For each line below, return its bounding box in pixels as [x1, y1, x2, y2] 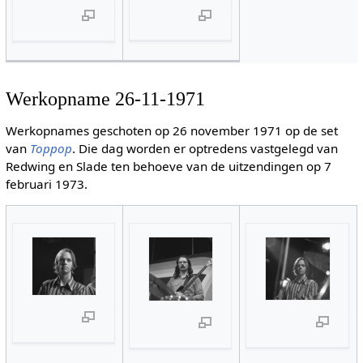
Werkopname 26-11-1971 [5, 87, 205, 109]
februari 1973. [5, 176, 88, 193]
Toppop [29, 140, 72, 157]
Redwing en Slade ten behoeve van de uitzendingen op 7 [5, 158, 331, 175]
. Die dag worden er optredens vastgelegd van [71, 140, 338, 157]
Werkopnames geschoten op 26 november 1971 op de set [5, 122, 338, 139]
